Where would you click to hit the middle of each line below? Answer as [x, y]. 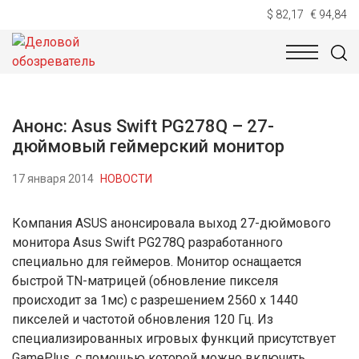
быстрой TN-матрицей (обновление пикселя [145, 281]
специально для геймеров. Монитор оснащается [157, 262]
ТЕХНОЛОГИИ [137, 66]
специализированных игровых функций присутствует [174, 339]
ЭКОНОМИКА [238, 66]
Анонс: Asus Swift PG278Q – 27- [143, 126]
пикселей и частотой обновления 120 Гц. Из [143, 319]
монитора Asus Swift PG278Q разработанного [147, 242]
